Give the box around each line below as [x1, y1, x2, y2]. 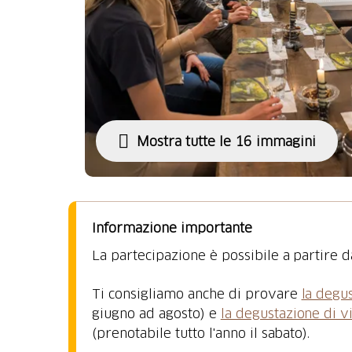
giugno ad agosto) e [92, 306, 221, 321]
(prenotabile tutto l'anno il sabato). [92, 325, 310, 340]
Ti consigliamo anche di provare [92, 286, 302, 301]
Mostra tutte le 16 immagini [137, 134, 316, 148]
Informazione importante [92, 220, 252, 235]
